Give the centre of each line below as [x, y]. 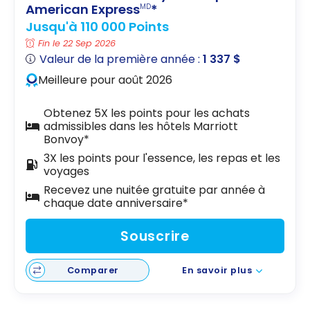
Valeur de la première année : [121, 59]
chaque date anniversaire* [116, 203]
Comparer [93, 270]
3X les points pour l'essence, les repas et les [162, 158]
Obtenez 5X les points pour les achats [146, 113]
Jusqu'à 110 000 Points [97, 27]
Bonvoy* [66, 139]
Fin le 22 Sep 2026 [77, 44]
